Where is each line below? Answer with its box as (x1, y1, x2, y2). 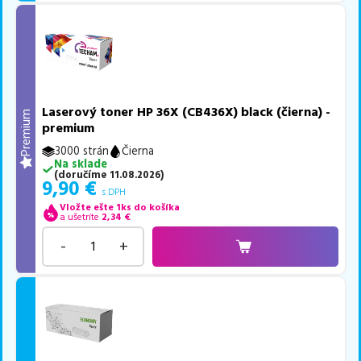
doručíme (57, 167, 107, 182)
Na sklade (53, 156, 107, 172)
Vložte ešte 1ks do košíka (59, 200, 180, 214)
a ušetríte (59, 210, 99, 224)
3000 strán (55, 143, 110, 160)
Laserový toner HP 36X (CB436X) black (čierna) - (42, 102, 331, 121)
